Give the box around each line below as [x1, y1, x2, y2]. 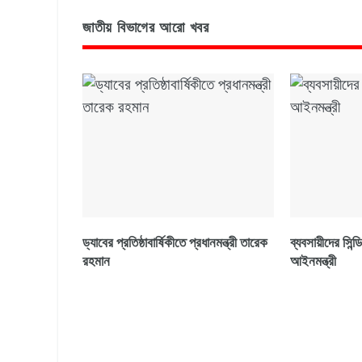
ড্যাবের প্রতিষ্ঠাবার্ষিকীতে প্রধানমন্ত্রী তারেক [82, 234, 267, 250]
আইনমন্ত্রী [289, 253, 336, 269]
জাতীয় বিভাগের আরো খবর [82, 19, 209, 36]
